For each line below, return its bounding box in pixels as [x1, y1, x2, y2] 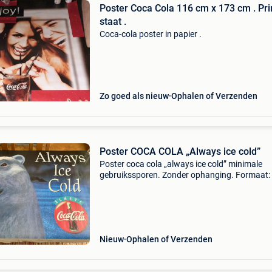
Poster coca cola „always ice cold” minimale [99, 159, 262, 169]
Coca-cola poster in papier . [99, 29, 202, 39]
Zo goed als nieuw [99, 91, 169, 101]
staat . [99, 16, 126, 27]
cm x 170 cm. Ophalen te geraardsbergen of [99, 181, 263, 191]
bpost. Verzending [99, 203, 168, 212]
